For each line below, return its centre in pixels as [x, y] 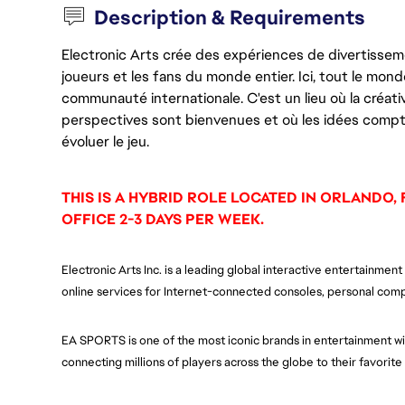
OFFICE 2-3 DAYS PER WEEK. [165, 220]
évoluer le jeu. [105, 141]
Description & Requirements [230, 18]
